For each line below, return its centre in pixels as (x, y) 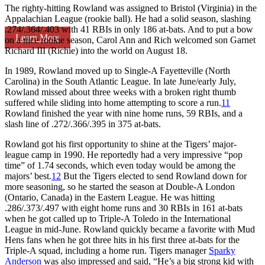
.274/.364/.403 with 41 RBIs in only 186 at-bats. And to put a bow (129, 29)
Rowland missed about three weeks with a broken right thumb (120, 92)
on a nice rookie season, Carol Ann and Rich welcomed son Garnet (130, 40)
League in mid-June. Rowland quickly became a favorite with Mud (130, 229)
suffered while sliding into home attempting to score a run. (113, 102)
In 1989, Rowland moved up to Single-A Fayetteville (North (117, 70)
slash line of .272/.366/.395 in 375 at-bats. (83, 124)
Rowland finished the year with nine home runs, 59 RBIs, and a (124, 113)
